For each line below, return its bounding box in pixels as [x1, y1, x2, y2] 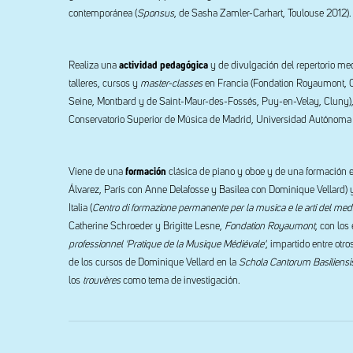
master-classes [140, 79, 203, 89]
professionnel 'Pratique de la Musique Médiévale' [69, 240, 266, 250]
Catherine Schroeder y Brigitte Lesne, [69, 221, 225, 232]
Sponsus [137, 9, 174, 19]
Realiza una [69, 61, 119, 71]
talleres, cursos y [69, 79, 140, 89]
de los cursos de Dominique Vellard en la [69, 258, 239, 268]
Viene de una [69, 167, 125, 177]
